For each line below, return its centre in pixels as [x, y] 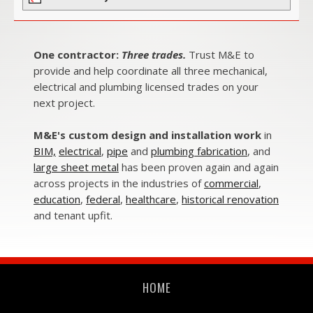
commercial [231, 183]
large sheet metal [76, 167]
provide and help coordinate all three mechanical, [151, 71]
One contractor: [78, 55]
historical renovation [230, 199]
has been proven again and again [199, 167]
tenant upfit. [83, 216]
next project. [64, 103]
